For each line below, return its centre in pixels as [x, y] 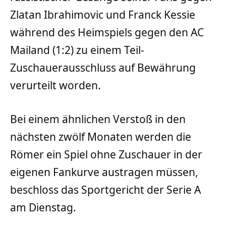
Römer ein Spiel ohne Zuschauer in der [106, 154]
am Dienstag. [43, 207]
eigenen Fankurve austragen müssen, [104, 172]
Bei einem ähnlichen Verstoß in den [98, 119]
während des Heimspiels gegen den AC [107, 32]
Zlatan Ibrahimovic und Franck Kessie [103, 14]
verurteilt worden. [55, 85]
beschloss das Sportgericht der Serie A [105, 189]
